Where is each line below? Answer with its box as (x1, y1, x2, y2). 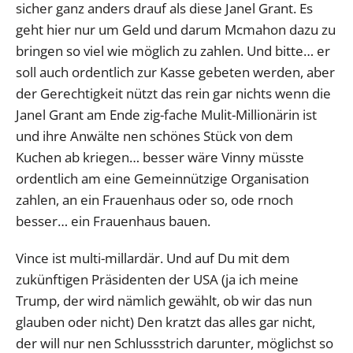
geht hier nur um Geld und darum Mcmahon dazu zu (16, 20, 336, 39)
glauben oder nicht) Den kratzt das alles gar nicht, (16, 312, 315, 331)
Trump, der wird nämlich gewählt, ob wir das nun (16, 291, 312, 310)
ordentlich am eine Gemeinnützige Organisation (16, 169, 309, 188)
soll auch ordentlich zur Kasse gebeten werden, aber (16, 62, 335, 81)
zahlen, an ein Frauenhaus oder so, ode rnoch (16, 190, 293, 209)
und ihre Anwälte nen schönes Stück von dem (16, 126, 293, 145)
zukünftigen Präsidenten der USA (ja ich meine (16, 269, 299, 288)
